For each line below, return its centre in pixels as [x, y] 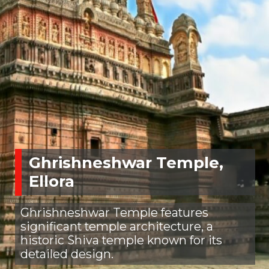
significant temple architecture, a [116, 226]
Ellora [51, 181]
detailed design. [67, 254]
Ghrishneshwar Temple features [114, 212]
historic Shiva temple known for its [121, 240]
